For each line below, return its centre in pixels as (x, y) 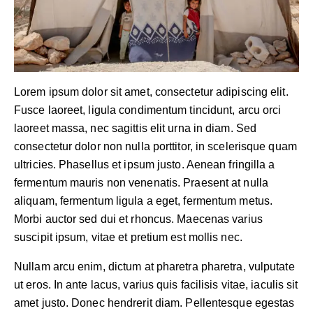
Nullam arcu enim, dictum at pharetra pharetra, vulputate (154, 266)
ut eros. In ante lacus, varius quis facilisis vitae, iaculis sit (156, 284)
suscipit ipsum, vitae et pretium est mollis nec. (128, 237)
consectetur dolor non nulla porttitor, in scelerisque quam (155, 146)
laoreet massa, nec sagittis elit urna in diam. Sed (136, 128)
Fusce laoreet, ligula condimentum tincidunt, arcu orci (148, 110)
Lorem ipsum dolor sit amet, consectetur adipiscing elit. (151, 92)
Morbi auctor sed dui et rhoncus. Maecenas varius (138, 219)
